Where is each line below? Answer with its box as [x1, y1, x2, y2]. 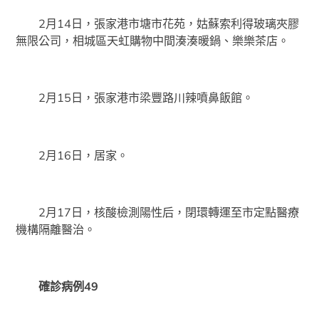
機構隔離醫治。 [16, 221, 96, 236]
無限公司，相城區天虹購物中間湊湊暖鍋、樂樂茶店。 [16, 33, 290, 48]
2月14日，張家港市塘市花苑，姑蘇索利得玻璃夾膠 [16, 16, 300, 31]
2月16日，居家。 [16, 147, 129, 162]
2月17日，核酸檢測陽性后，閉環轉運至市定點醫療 [16, 204, 300, 219]
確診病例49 [16, 279, 99, 294]
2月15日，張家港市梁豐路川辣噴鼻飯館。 [16, 90, 254, 105]
